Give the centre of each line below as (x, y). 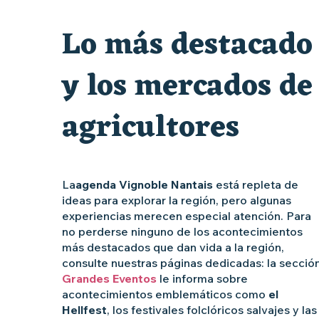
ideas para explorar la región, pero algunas (177, 200)
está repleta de (256, 185)
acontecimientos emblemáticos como (165, 294)
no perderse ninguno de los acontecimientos (182, 232)
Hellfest (84, 310)
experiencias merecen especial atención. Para (187, 216)
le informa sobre (202, 279)
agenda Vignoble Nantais (144, 185)
